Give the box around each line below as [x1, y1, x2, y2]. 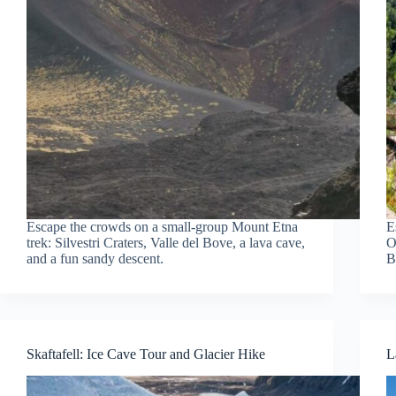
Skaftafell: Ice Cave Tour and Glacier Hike [27, 346, 265, 362]
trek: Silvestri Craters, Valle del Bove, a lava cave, [27, 235, 305, 251]
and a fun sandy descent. [27, 251, 164, 267]
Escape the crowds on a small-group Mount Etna [27, 219, 298, 235]
